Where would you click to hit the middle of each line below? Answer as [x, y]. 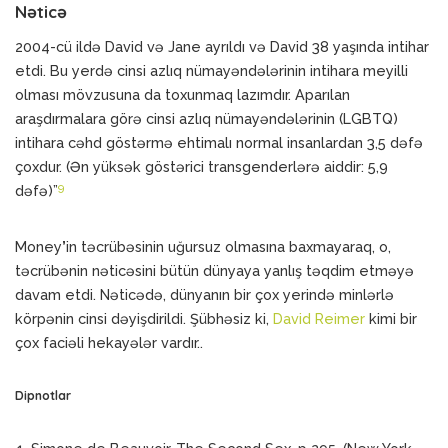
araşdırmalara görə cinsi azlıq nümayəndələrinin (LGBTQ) [206, 118]
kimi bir [391, 318]
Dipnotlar [43, 395]
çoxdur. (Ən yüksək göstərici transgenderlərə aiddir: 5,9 [201, 166]
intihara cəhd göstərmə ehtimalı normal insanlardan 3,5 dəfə [219, 142]
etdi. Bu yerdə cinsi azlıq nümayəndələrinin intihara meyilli [211, 70]
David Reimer [319, 318]
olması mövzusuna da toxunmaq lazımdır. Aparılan [182, 94]
